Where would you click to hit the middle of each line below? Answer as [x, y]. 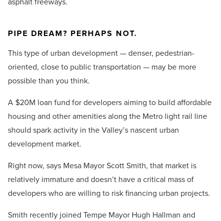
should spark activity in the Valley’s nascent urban [93, 130]
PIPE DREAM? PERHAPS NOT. [73, 34]
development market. [45, 144]
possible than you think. [49, 81]
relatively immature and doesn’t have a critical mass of [101, 180]
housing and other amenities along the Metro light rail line [108, 116]
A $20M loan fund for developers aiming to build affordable [110, 103]
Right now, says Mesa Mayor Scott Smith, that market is [102, 166]
